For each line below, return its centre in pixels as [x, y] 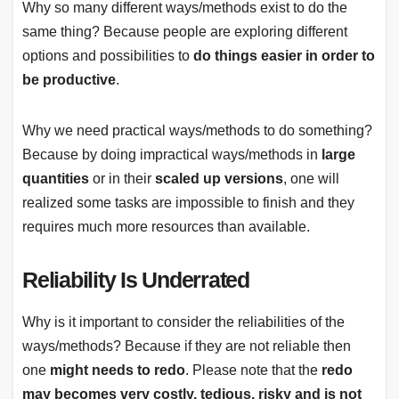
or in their [122, 179]
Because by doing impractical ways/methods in [172, 155]
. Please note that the [253, 370]
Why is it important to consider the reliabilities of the [183, 322]
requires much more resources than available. [166, 227]
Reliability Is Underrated [136, 280]
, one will [311, 179]
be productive [69, 80]
